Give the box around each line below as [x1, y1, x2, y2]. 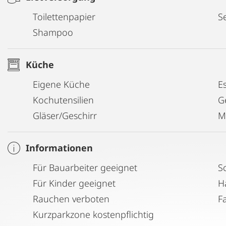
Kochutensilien [33, 93, 94, 106]
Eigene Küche [33, 78, 90, 90]
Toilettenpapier [33, 10, 95, 23]
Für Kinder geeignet [33, 177, 116, 189]
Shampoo [33, 26, 73, 38]
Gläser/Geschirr [33, 109, 97, 122]
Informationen [26, 141, 93, 154]
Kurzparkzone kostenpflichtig [33, 208, 154, 220]
